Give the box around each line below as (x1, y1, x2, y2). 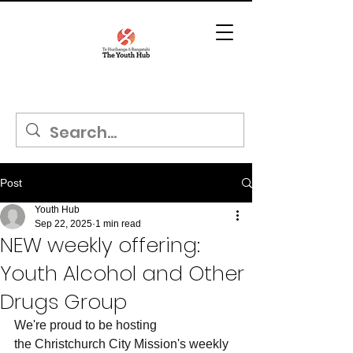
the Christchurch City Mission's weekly (14, 337, 232, 351)
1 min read (95, 218, 141, 229)
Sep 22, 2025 (35, 218, 92, 229)
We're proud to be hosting (14, 318, 160, 332)
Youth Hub (35, 204, 80, 215)
